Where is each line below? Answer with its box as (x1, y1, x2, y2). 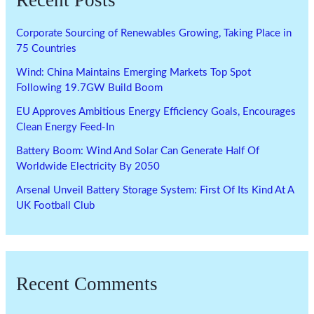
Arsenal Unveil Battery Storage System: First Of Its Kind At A (16, 185, 294, 196)
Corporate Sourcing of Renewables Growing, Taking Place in (16, 28, 292, 39)
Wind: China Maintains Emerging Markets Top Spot (16, 67, 252, 78)
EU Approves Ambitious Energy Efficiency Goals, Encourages (16, 107, 296, 118)
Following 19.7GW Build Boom (16, 83, 163, 94)
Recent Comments (16, 273, 158, 294)
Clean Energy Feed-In (16, 122, 115, 133)
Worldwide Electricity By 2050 (16, 161, 161, 172)
